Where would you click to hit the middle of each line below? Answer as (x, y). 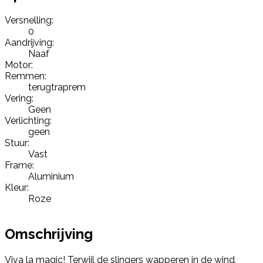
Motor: (19, 65)
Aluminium (51, 176)
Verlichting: (28, 120)
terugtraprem (57, 87)
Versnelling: (29, 20)
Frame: (19, 165)
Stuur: (17, 143)
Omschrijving (49, 234)
